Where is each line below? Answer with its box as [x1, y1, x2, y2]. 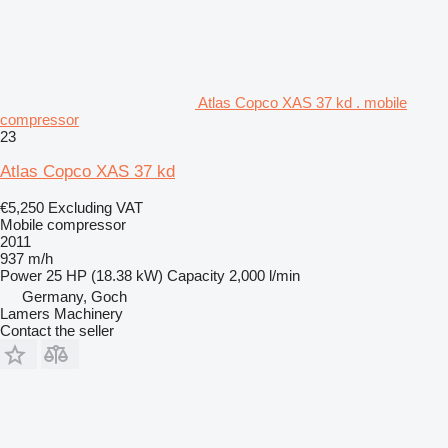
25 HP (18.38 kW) [46, 266, 163, 284]
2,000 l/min [229, 266, 300, 284]
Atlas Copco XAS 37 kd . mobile [198, 93, 407, 111]
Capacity [167, 266, 225, 284]
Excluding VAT [48, 198, 143, 216]
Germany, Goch [22, 287, 127, 305]
